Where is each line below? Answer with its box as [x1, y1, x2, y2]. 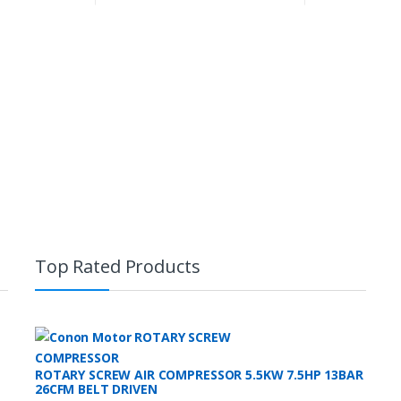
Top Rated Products [35, 253, 200, 278]
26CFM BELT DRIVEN [35, 380, 158, 397]
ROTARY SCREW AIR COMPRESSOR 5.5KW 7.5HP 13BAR [35, 365, 363, 383]
